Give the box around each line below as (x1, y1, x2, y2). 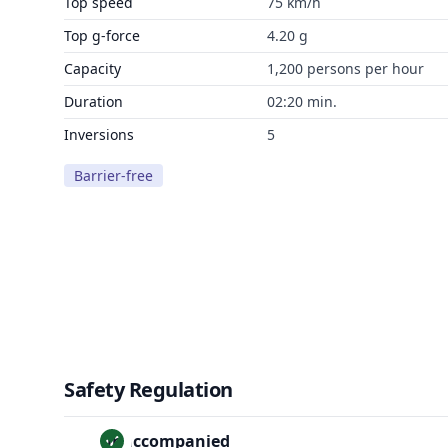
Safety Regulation (64, 376, 233, 403)
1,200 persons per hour (266, 59, 424, 78)
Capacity (64, 59, 121, 78)
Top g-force (64, 26, 140, 45)
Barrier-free (74, 166, 153, 185)
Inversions (64, 125, 134, 144)
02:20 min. (266, 92, 337, 111)
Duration (64, 92, 123, 111)
